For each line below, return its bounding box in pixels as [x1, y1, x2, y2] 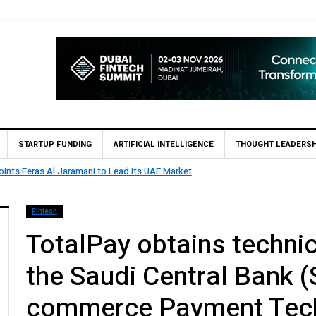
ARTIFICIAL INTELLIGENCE [114, 138, 214, 150]
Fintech [32, 207, 57, 217]
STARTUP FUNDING [18, 138, 92, 150]
